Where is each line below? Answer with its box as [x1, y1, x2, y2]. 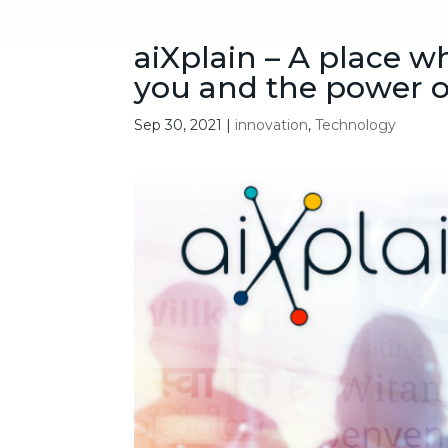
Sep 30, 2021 [134, 116, 223, 134]
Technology [315, 116, 397, 134]
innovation [235, 116, 309, 134]
